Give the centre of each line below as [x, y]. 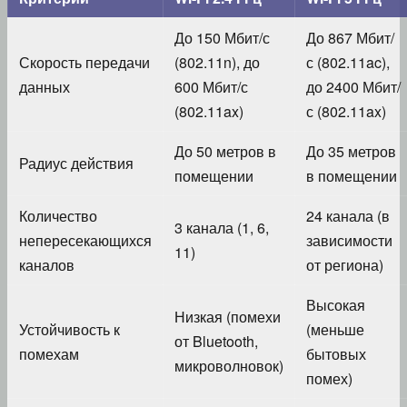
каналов [47, 264]
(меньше [335, 329]
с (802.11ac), [348, 62]
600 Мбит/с [211, 86]
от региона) [345, 264]
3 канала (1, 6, [222, 227]
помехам [49, 353]
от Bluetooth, [216, 341]
